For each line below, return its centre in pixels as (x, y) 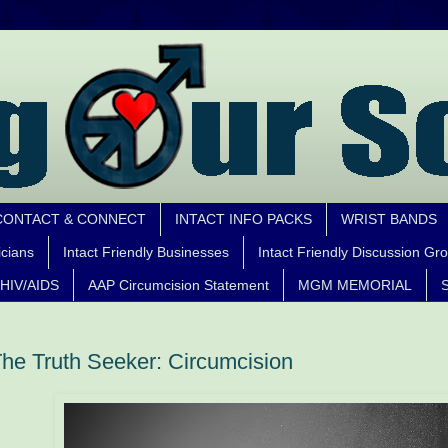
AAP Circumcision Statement (178, 284)
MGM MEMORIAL (355, 284)
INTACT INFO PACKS (243, 219)
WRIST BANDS (389, 219)
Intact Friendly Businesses (146, 252)
